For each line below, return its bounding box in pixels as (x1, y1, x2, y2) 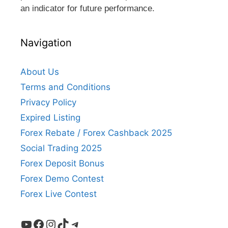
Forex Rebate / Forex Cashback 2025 (20, 127, 172, 138)
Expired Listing (20, 112, 80, 123)
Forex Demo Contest (20, 173, 104, 184)
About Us (20, 66, 59, 77)
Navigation (20, 36, 72, 49)
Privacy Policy (20, 97, 76, 107)
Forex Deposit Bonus (20, 158, 104, 168)
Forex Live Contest (20, 188, 97, 199)
